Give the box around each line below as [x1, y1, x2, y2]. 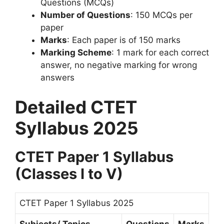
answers [40, 72, 74, 82]
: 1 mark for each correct [111, 47, 209, 57]
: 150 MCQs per [130, 9, 192, 20]
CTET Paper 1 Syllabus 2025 [19, 198, 133, 208]
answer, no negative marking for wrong [40, 59, 197, 70]
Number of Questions [40, 9, 130, 20]
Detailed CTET [15, 96, 137, 118]
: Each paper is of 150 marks [67, 34, 180, 45]
